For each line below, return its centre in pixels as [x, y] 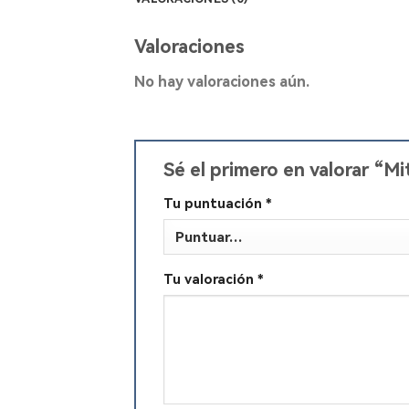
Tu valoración [210, 279]
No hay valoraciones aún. [222, 81]
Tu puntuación [215, 204]
